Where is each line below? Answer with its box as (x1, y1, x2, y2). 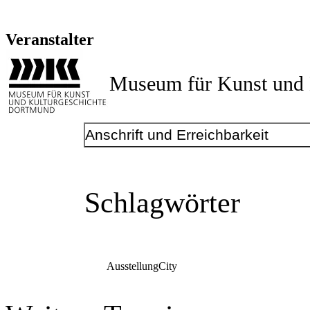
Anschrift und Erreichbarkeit (84, 127, 268, 143)
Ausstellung (107, 260, 159, 273)
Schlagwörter (84, 187, 240, 219)
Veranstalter (6, 30, 94, 49)
